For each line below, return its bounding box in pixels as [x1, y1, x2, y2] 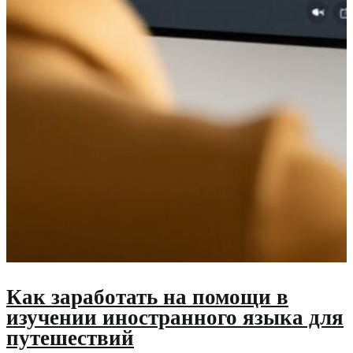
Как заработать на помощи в [6, 284, 288, 309]
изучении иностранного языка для [6, 305, 344, 329]
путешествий [6, 325, 134, 350]
